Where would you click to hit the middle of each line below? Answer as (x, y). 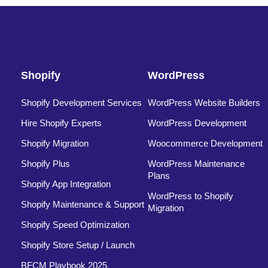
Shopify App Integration (66, 184)
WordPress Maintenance (197, 163)
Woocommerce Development (205, 143)
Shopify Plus (45, 163)
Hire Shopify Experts (61, 123)
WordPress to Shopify (191, 196)
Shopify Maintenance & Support (83, 204)
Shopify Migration (55, 143)
